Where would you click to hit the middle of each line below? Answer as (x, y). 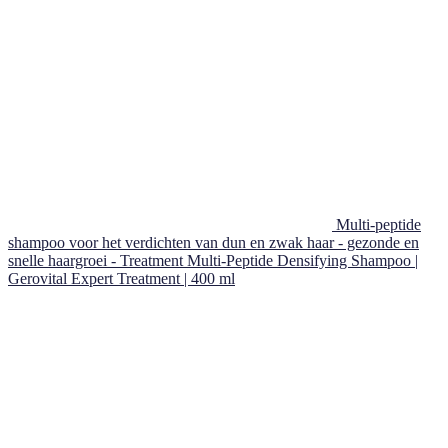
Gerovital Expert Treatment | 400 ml (121, 278)
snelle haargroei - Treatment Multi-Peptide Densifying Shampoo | (213, 260)
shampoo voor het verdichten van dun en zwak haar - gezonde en (213, 242)
